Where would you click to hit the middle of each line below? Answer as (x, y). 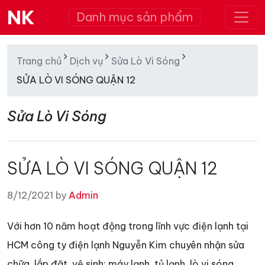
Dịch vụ (86, 61)
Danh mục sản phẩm (135, 17)
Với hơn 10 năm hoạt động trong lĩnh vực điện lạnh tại (128, 226)
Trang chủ (39, 61)
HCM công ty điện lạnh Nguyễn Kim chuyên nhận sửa (126, 245)
